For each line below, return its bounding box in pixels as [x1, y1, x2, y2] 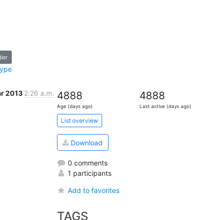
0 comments [65, 158, 108, 167]
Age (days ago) [56, 104, 93, 110]
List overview [60, 116, 98, 124]
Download [69, 138, 103, 147]
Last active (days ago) [139, 104, 192, 110]
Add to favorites [67, 186, 119, 194]
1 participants [65, 168, 111, 177]
